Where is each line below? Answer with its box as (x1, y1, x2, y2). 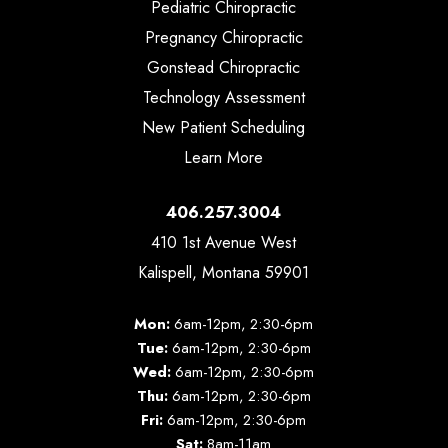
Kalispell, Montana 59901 (138, 260, 310, 284)
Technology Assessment (142, 85, 305, 109)
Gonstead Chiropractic (147, 55, 301, 79)
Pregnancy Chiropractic (144, 25, 303, 49)
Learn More (184, 145, 264, 169)
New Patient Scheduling (142, 115, 306, 139)
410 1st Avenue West (151, 230, 297, 254)
